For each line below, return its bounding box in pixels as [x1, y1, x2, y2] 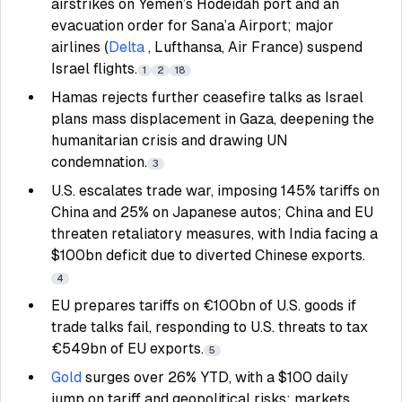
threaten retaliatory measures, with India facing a [51, 225, 378, 242]
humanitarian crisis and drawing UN [51, 132, 288, 149]
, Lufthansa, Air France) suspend [148, 39, 363, 56]
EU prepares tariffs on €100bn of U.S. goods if [51, 297, 356, 314]
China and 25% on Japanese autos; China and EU [51, 204, 373, 221]
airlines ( [51, 39, 109, 56]
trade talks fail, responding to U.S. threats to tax [51, 319, 368, 336]
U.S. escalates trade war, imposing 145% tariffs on [51, 182, 380, 199]
